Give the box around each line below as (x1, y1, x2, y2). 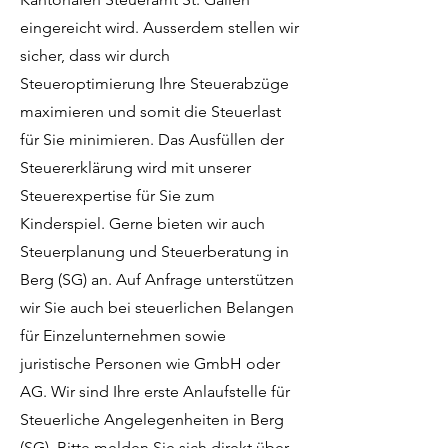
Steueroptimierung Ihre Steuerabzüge (20, 74, 289, 93)
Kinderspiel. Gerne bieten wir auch (20, 214, 265, 233)
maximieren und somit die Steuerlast (20, 102, 281, 121)
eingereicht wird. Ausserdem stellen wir (20, 18, 299, 37)
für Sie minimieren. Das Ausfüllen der (20, 130, 284, 149)
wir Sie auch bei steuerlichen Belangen (20, 298, 294, 317)
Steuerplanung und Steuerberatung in (20, 242, 289, 261)
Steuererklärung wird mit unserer (20, 158, 251, 177)
